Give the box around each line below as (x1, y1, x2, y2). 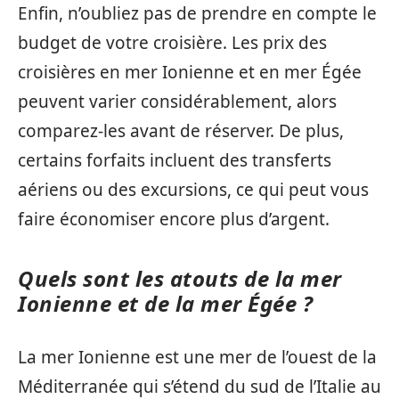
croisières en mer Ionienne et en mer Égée (18, 60, 362, 84)
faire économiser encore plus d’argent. (18, 207, 330, 231)
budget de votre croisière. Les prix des (18, 30, 327, 54)
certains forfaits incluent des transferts (18, 148, 331, 172)
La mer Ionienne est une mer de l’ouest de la (18, 346, 377, 369)
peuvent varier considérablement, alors (18, 89, 337, 113)
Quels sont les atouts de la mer (18, 263, 342, 293)
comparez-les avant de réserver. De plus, (18, 118, 344, 142)
